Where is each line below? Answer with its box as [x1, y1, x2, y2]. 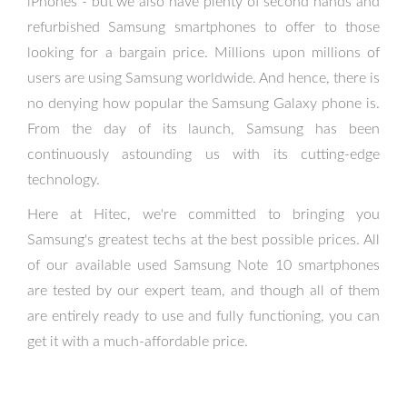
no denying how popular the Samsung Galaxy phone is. [27, 96, 380, 111]
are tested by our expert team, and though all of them [27, 283, 380, 298]
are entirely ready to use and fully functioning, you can [27, 309, 380, 323]
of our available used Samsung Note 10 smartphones [27, 258, 380, 273]
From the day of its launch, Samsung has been [27, 122, 380, 136]
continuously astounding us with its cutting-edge [27, 147, 380, 162]
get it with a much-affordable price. [27, 334, 248, 349]
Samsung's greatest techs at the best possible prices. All [27, 233, 380, 247]
